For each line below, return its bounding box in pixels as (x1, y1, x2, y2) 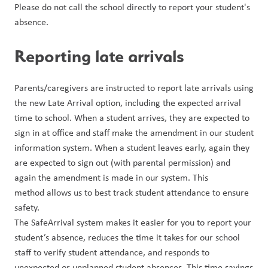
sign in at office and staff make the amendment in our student (14, 126, 254, 139)
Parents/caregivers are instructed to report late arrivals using (14, 81, 254, 94)
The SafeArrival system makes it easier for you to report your (14, 215, 251, 229)
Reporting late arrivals (14, 45, 184, 66)
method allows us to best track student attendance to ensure (14, 185, 249, 199)
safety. (14, 200, 39, 214)
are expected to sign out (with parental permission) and (14, 156, 230, 169)
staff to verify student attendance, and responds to (14, 245, 209, 258)
